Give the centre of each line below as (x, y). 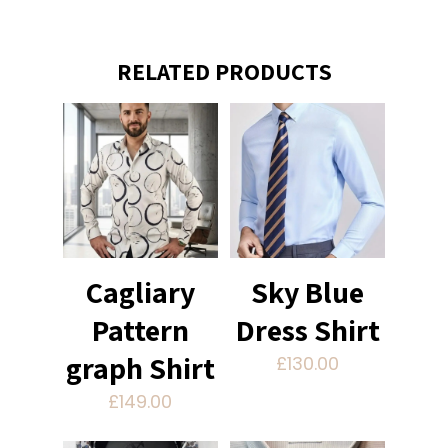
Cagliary (140, 291)
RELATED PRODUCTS (224, 71)
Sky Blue (308, 291)
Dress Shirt (307, 329)
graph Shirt (140, 367)
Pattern (140, 329)
